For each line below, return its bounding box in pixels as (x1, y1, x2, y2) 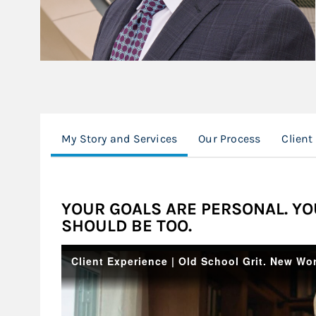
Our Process (198, 132, 261, 145)
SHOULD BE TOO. (61, 216, 192, 236)
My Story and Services (61, 132, 178, 145)
